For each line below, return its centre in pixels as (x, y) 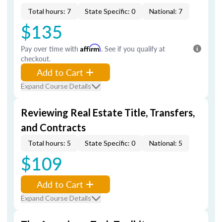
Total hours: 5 (49, 143)
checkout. (36, 58)
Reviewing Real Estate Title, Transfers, (108, 112)
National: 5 (166, 143)
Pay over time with (51, 49)
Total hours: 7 (49, 11)
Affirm (91, 48)
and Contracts (53, 127)
